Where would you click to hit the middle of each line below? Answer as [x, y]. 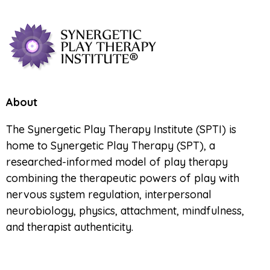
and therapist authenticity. [70, 227]
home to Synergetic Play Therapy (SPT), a [111, 146]
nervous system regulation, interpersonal [109, 195]
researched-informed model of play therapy [117, 162]
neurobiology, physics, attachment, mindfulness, [125, 211]
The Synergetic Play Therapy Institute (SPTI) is [121, 130]
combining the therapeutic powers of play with [123, 178]
